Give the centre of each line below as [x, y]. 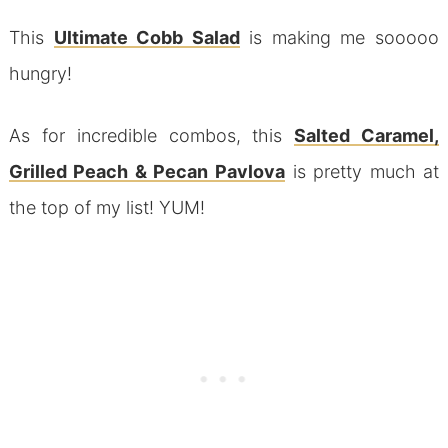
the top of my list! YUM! [106, 208]
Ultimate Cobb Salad [146, 38]
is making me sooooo [339, 38]
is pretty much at [362, 172]
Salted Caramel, [367, 136]
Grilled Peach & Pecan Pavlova [146, 172]
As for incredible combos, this [151, 136]
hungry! [40, 74]
